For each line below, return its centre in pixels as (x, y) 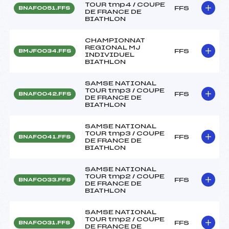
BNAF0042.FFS (45, 94)
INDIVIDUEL (110, 54)
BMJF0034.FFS (45, 51)
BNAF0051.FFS (44, 8)
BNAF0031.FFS (44, 223)
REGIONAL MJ (113, 47)
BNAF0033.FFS (44, 180)
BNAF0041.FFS (44, 137)
